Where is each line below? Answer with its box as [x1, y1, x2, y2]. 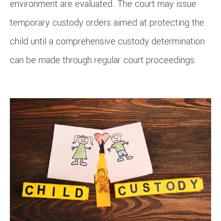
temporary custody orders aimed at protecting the [10, 16, 204, 30]
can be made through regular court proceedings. [10, 54, 197, 67]
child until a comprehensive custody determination [10, 35, 205, 48]
